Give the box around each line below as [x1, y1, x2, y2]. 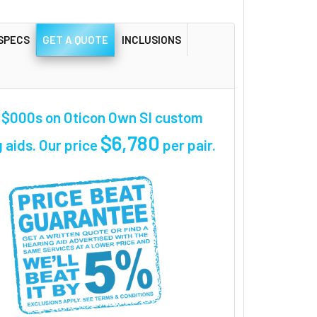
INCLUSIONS [121, 33, 181, 46]
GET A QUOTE [42, 33, 109, 46]
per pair [160, 135, 213, 154]
